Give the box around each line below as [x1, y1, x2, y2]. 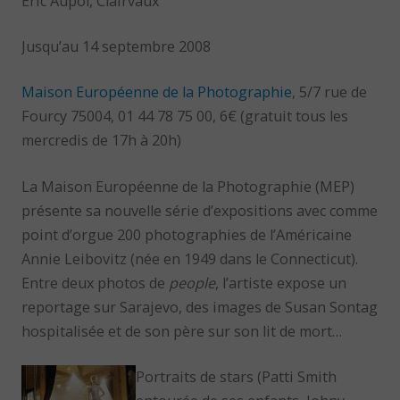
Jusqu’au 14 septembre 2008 [21, 36, 212, 56]
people [169, 272, 216, 293]
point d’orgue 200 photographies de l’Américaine [21, 224, 353, 245]
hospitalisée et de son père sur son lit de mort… [21, 321, 343, 341]
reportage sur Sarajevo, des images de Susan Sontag [21, 296, 379, 317]
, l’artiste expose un [215, 272, 347, 293]
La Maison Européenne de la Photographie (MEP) [21, 176, 355, 196]
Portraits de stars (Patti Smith [136, 366, 337, 387]
